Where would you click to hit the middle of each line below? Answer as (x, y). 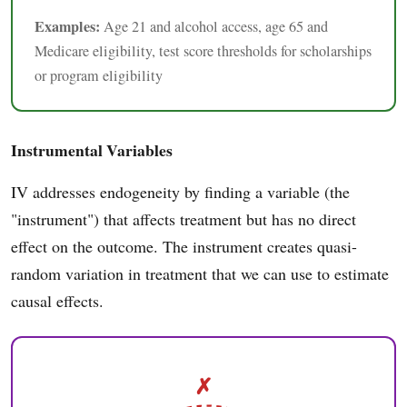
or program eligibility (99, 75)
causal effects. (57, 300)
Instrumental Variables (92, 149)
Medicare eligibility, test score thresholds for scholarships (203, 50)
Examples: (67, 26)
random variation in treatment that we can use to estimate (200, 273)
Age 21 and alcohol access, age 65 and (214, 26)
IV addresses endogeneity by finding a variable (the (180, 191)
